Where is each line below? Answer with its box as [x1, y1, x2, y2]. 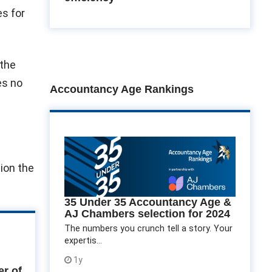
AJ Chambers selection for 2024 [64, 208, 230, 220]
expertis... [64, 236, 102, 246]
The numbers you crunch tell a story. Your [64, 223, 233, 234]
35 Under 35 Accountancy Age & [64, 196, 231, 209]
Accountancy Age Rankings [49, 83, 194, 95]
